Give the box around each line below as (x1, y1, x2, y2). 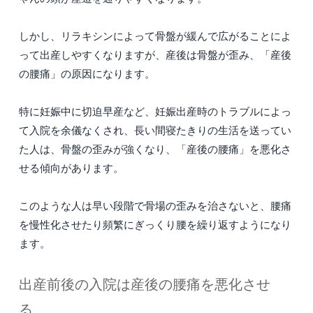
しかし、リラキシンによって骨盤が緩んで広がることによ (19, 29, 291, 43)
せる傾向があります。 (19, 161, 124, 175)
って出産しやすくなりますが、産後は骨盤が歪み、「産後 (19, 48, 291, 62)
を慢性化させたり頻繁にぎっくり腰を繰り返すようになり (19, 217, 291, 232)
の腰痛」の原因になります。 (19, 66, 155, 81)
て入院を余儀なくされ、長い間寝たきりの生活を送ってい (19, 123, 291, 138)
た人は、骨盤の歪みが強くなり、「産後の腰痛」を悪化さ (19, 142, 291, 156)
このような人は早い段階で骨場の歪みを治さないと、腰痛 (19, 198, 291, 213)
